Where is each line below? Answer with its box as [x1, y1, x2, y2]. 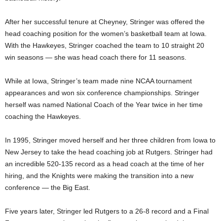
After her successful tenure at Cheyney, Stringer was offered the [5, 17, 205, 26]
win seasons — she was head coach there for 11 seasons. [5, 53, 186, 61]
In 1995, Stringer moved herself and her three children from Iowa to [5, 136, 216, 144]
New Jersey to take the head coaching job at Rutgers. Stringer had [5, 147, 213, 156]
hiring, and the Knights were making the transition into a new [5, 171, 193, 180]
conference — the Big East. [5, 183, 90, 191]
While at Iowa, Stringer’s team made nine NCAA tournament [5, 76, 192, 85]
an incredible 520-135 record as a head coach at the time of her [5, 159, 204, 168]
